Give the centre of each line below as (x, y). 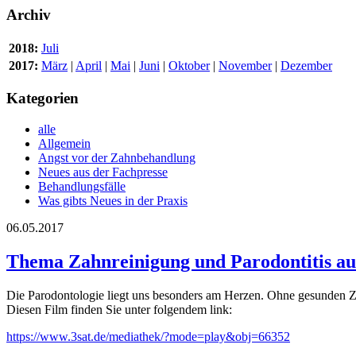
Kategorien (43, 99)
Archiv (29, 15)
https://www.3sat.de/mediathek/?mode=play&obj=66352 (148, 336)
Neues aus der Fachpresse (103, 172)
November (245, 65)
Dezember (306, 65)
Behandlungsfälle (82, 187)
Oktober (189, 65)
